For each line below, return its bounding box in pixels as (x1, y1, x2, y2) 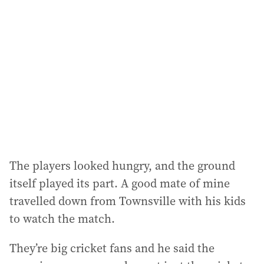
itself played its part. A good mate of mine (9, 174, 230, 192)
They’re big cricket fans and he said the (9, 239, 214, 256)
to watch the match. (9, 210, 115, 227)
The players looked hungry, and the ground (9, 157, 235, 174)
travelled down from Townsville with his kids (9, 192, 246, 209)
